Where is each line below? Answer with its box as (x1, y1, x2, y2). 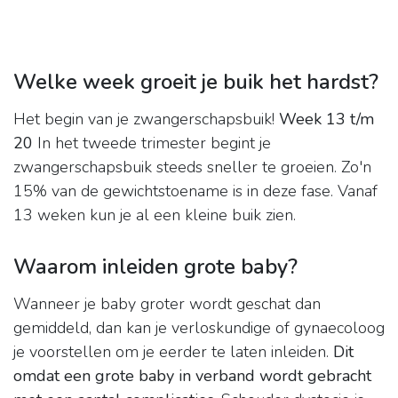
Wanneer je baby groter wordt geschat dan (13, 293, 321, 315)
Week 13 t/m (279, 108, 374, 131)
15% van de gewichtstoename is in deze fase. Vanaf (13, 180, 378, 203)
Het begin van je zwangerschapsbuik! (13, 108, 279, 131)
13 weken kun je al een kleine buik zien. (13, 204, 296, 227)
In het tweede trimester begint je (33, 132, 271, 155)
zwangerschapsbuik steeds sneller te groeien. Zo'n (13, 156, 371, 179)
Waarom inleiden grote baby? (13, 252, 298, 282)
